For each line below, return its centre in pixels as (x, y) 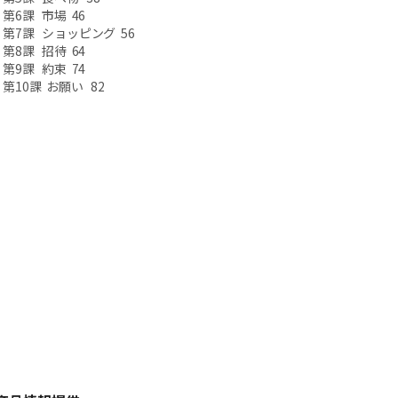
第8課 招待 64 (44, 51)
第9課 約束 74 (44, 68)
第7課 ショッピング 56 (69, 33)
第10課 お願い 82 (54, 86)
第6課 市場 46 (44, 15)
